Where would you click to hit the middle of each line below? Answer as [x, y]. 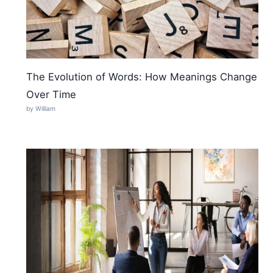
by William [41, 109]
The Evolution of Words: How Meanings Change [142, 77]
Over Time [51, 95]
